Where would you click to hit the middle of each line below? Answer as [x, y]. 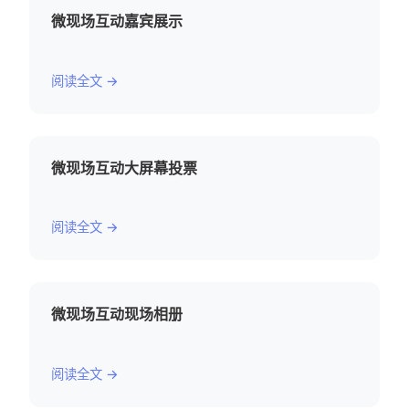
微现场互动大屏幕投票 [124, 168]
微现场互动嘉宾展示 [117, 21]
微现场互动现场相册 [117, 315]
